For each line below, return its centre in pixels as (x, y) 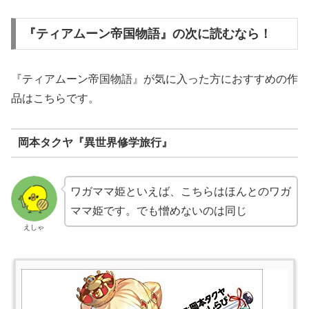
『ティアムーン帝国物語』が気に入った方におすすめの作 (154, 79)
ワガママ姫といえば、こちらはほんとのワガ (180, 191)
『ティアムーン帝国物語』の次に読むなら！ (147, 34)
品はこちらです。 (55, 98)
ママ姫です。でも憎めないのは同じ (158, 210)
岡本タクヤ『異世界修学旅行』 (95, 143)
